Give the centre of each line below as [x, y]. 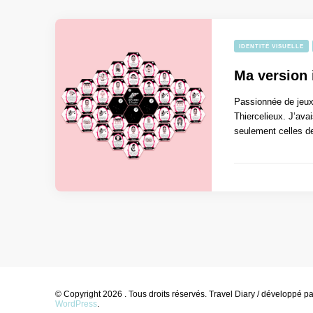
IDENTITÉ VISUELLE [271, 46]
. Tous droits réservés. [166, 293]
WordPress [76, 303]
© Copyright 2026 [90, 293]
